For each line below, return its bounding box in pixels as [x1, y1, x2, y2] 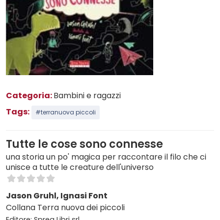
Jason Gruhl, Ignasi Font [6, 190, 108, 201]
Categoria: [6, 89, 54, 101]
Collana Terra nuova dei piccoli [6, 201, 125, 213]
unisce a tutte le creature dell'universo [6, 161, 154, 173]
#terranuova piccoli [35, 108, 96, 116]
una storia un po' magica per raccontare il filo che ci [6, 151, 206, 163]
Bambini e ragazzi [54, 89, 121, 101]
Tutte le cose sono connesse [6, 136, 163, 152]
